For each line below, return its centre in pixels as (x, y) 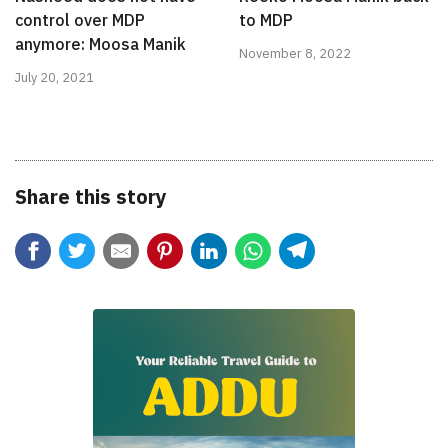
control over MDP (80, 20)
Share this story (91, 196)
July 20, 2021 (54, 77)
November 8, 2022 (295, 53)
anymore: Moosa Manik (100, 44)
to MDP (266, 20)
